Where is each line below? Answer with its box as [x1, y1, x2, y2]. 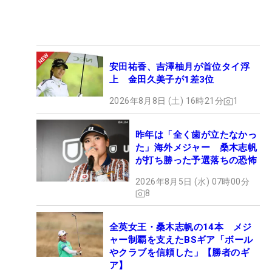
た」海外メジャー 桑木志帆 [135, 142, 257, 154]
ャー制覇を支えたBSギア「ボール [109, 234, 253, 246]
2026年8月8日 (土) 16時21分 [109, 96, 223, 106]
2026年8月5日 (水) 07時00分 [135, 177, 250, 187]
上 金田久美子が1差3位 [109, 74, 214, 86]
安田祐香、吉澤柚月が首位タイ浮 [109, 61, 250, 73]
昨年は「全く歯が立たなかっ [135, 129, 257, 141]
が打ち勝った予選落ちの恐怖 [135, 155, 257, 166]
